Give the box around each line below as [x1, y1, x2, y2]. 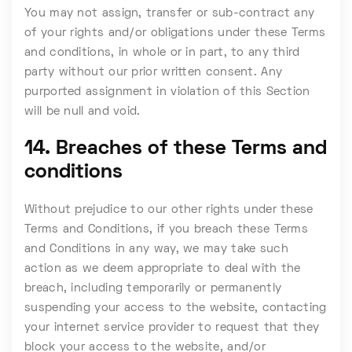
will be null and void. [24, 106, 141, 117]
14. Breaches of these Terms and [24, 140, 327, 158]
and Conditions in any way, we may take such [24, 244, 288, 255]
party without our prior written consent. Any [24, 67, 283, 78]
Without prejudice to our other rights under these [24, 204, 313, 215]
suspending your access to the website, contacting [24, 302, 327, 313]
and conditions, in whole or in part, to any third [24, 47, 300, 58]
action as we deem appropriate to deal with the [24, 263, 301, 274]
